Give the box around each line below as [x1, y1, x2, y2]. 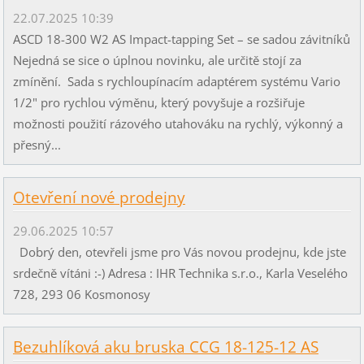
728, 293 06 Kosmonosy [12, 285, 157, 302]
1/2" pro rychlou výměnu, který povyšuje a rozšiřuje [12, 93, 305, 110]
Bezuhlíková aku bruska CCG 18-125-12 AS [12, 336, 318, 357]
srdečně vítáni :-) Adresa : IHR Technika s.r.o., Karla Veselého [12, 264, 348, 281]
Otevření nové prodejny [12, 187, 185, 209]
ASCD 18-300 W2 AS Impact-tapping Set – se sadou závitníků [12, 30, 350, 47]
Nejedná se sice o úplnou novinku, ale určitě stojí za [12, 51, 301, 68]
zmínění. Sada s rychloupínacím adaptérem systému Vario [12, 72, 340, 89]
